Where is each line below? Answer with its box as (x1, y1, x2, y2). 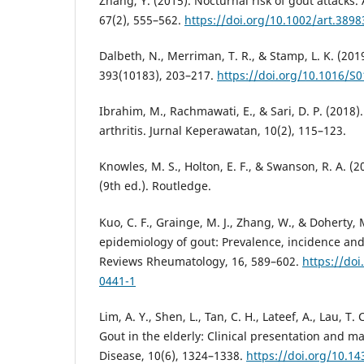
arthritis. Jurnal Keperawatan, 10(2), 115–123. (99, 123, 346, 139)
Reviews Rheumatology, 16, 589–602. (99, 253, 302, 269)
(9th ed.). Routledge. (99, 178, 211, 194)
